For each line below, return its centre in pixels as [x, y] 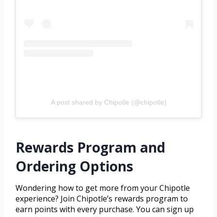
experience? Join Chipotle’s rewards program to [102, 199]
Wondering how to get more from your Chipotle [103, 188]
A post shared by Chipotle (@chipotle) [108, 102]
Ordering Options [74, 166]
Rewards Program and [90, 147]
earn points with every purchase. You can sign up [105, 209]
